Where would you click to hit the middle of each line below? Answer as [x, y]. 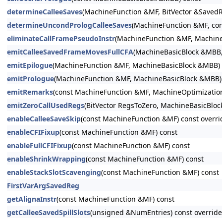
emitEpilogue [30, 65]
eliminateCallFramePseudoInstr [61, 38]
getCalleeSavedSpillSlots [49, 212]
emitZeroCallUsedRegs [46, 105]
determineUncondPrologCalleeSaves [69, 25]
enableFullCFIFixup [39, 145]
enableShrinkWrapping [46, 159]
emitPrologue [30, 79]
